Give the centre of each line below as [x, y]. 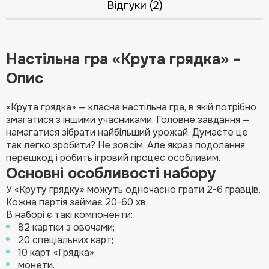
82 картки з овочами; [66, 227]
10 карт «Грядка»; [57, 252]
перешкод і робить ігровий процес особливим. [113, 157]
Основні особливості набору [111, 173]
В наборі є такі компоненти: [69, 214]
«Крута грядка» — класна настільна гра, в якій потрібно [131, 107]
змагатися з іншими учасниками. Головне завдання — [128, 119]
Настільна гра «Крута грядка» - [123, 59]
